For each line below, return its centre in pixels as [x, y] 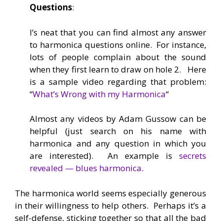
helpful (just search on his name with [118, 131]
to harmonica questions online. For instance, [118, 44]
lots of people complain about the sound [118, 57]
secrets [193, 156]
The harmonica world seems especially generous [110, 193]
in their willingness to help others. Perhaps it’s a [110, 205]
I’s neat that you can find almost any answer [118, 32]
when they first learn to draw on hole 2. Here [118, 69]
